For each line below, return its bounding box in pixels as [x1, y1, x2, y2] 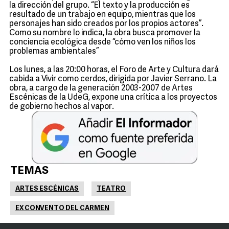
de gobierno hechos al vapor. [9, 103, 114, 111]
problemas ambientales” [9, 48, 99, 56]
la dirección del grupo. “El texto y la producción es [9, 2, 190, 10]
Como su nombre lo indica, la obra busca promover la [9, 29, 200, 37]
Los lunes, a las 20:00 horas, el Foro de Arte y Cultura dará [9, 66, 219, 74]
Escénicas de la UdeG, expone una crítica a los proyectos [9, 94, 217, 102]
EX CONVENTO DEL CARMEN [15, 205, 109, 212]
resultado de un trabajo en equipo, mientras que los [9, 11, 196, 19]
